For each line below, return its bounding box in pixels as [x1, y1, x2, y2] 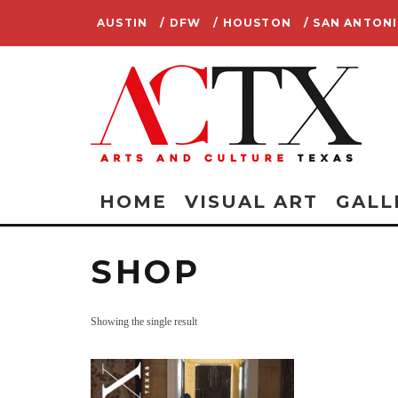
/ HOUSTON [213, 16, 292, 29]
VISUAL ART [185, 191, 318, 212]
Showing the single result [91, 315, 197, 328]
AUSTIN [97, 16, 148, 29]
